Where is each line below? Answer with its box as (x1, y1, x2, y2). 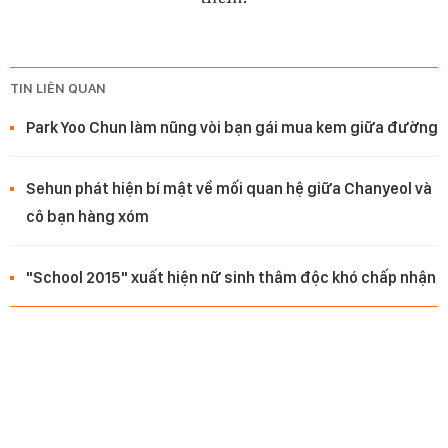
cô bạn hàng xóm (26, 207, 149, 227)
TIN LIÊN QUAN (10, 80, 106, 97)
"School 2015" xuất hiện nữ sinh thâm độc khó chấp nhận (26, 268, 436, 288)
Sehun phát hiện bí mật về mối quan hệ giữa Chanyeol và (26, 179, 432, 199)
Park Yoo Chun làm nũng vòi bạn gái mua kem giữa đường (26, 118, 438, 138)
